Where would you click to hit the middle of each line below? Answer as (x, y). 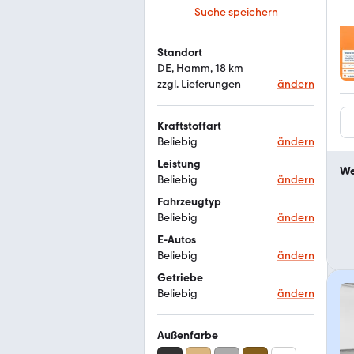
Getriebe (180, 278)
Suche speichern (236, 12)
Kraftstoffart (189, 126)
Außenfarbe (188, 335)
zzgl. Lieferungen (199, 84)
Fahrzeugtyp (189, 202)
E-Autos (177, 240)
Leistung (179, 164)
